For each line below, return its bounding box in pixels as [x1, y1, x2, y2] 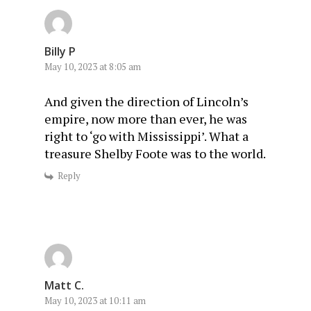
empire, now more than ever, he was [44, 110, 247, 128]
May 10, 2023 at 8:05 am [44, 60, 141, 74]
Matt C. [44, 278, 84, 294]
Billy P [44, 44, 76, 60]
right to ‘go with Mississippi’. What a [44, 128, 249, 145]
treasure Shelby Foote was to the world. [44, 145, 266, 162]
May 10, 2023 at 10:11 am [44, 294, 146, 308]
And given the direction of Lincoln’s [44, 93, 249, 110]
